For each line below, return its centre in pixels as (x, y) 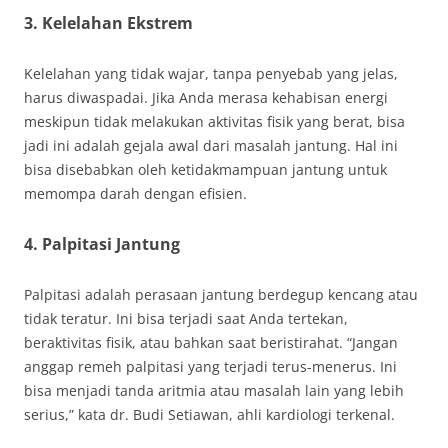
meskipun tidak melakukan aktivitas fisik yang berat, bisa (214, 121)
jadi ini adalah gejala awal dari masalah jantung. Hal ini (211, 145)
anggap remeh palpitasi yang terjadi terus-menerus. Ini (210, 366)
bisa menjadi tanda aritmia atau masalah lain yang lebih (214, 390)
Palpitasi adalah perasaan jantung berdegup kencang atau (221, 294)
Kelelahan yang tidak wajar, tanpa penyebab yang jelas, (211, 73)
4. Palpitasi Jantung (102, 244)
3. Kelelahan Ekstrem (108, 23)
